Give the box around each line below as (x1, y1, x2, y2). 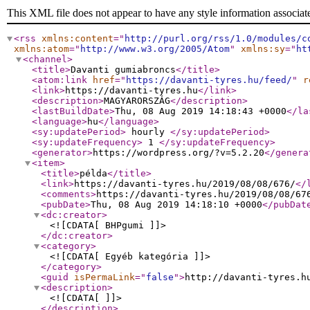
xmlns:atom (14, 44, 69, 54)
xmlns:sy (241, 44, 285, 54)
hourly (126, 127, 170, 137)
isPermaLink (74, 272, 135, 282)
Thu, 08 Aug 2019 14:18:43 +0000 (115, 106, 286, 116)
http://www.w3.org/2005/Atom (80, 44, 230, 54)
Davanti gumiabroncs (71, 64, 176, 75)
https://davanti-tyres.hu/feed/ (126, 75, 292, 85)
